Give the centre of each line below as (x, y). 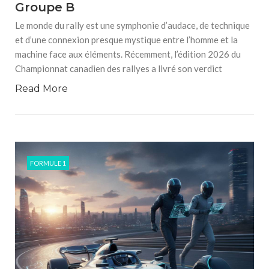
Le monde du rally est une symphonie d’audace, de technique (132, 25)
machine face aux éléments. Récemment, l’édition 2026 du (128, 54)
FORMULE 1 (48, 163)
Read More (41, 89)
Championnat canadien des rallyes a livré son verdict (119, 68)
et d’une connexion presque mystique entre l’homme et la (126, 40)
